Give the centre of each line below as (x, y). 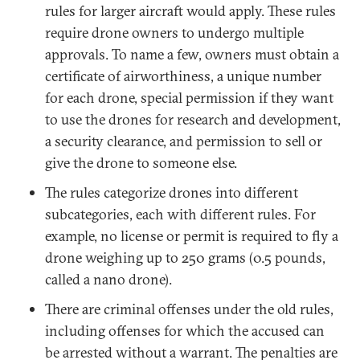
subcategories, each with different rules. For (180, 214)
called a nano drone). (108, 279)
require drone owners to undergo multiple (174, 33)
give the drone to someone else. (141, 163)
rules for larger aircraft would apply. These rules (190, 11)
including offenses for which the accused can (185, 331)
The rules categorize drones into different (172, 192)
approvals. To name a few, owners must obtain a (192, 54)
